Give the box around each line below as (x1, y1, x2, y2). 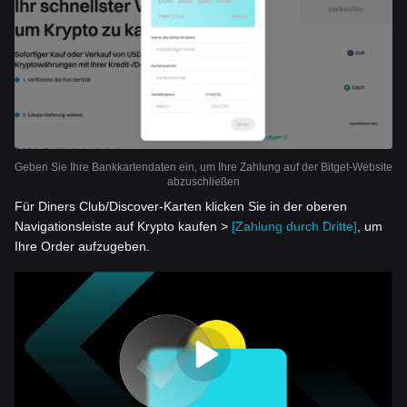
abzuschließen (167, 175, 240, 189)
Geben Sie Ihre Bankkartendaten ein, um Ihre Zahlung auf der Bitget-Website (15, 161, 392, 174)
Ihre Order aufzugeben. (15, 239, 150, 254)
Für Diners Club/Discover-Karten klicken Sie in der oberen (15, 199, 347, 214)
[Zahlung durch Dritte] (232, 219, 357, 234)
